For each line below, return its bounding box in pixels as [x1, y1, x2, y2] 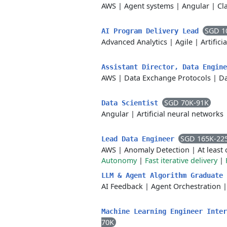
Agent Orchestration [151, 181, 221, 191]
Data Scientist [101, 99, 162, 107]
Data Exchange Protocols [124, 73, 211, 83]
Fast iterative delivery [145, 156, 217, 165]
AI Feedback [101, 181, 143, 191]
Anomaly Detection [124, 145, 190, 155]
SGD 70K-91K [164, 98, 209, 107]
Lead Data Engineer [101, 135, 178, 143]
